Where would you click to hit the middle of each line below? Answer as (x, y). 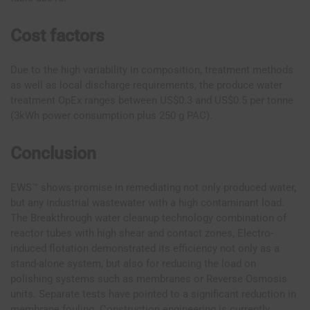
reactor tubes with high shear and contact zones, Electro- (142, 233)
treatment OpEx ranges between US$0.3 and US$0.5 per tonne (152, 100)
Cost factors (57, 35)
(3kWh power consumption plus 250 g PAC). (111, 115)
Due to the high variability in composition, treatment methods (152, 70)
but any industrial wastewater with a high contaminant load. (147, 202)
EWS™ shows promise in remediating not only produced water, (153, 187)
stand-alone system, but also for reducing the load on (133, 263)
